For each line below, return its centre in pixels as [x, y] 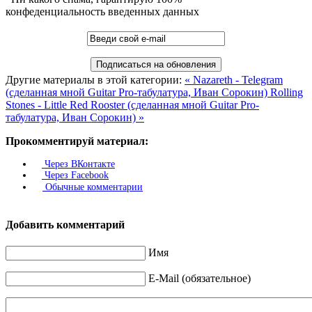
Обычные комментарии [93, 187]
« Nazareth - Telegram [234, 79]
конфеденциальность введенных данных [102, 11]
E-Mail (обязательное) [200, 279]
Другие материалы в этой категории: [94, 79]
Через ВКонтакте [78, 164]
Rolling [287, 92]
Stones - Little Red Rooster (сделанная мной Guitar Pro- [132, 104]
